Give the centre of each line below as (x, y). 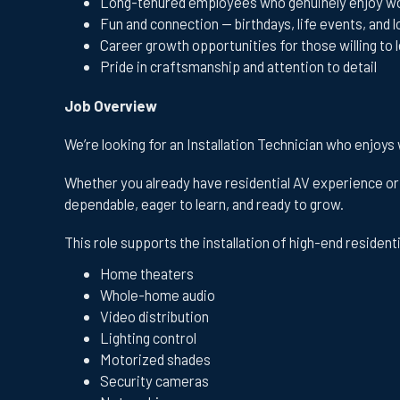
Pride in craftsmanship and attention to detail (238, 67)
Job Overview (111, 105)
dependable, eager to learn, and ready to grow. (204, 203)
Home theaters (147, 274)
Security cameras (154, 381)
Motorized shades (155, 359)
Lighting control (148, 338)
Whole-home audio (158, 295)
